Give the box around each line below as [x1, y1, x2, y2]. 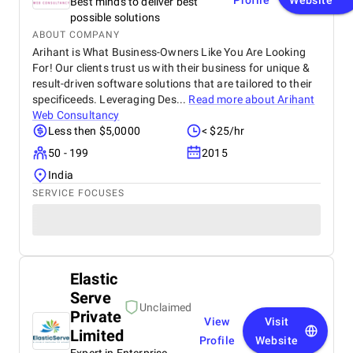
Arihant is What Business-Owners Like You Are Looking [32, 46, 306, 58]
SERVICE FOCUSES [32, 188, 124, 199]
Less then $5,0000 [48, 124, 140, 137]
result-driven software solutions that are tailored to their [32, 77, 313, 90]
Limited [70, 326, 124, 345]
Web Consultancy [32, 109, 120, 121]
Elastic [70, 269, 118, 288]
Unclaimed [139, 301, 192, 314]
